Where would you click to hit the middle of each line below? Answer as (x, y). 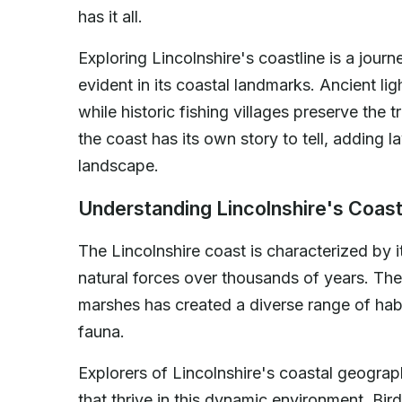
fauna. (101, 331)
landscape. (118, 165)
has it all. (110, 16)
